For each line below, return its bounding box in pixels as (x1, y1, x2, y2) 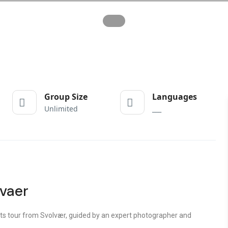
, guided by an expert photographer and (66, 211, 191, 219)
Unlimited (44, 104, 78, 113)
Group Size (44, 91, 88, 102)
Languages (152, 91, 197, 102)
